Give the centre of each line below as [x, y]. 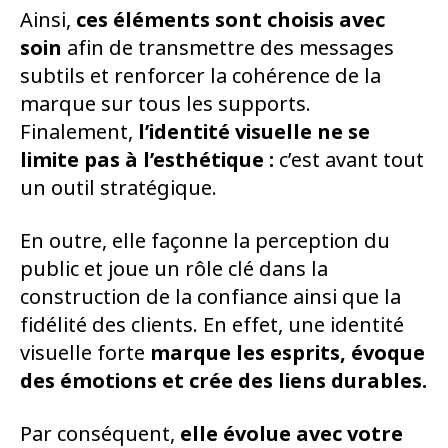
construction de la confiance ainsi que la [210, 298]
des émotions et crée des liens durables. [223, 382]
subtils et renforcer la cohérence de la [200, 77]
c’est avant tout [351, 161]
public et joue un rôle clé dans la [174, 270]
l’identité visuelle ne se [254, 133]
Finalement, [79, 133]
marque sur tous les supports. [165, 105]
